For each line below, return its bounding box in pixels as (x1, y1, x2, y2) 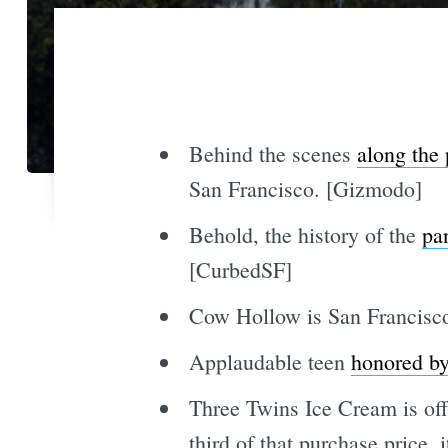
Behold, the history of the (188, 220, 422, 250)
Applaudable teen (188, 347, 351, 377)
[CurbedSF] (188, 255, 292, 285)
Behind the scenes (188, 139, 357, 169)
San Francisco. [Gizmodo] (188, 174, 422, 204)
